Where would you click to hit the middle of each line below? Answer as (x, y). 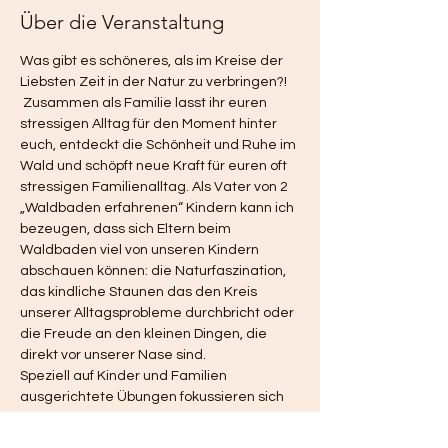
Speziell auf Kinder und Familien (125, 376)
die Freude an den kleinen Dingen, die (145, 334)
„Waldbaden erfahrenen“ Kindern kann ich (158, 208)
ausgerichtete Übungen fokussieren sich (153, 397)
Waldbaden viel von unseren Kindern (141, 250)
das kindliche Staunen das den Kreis (140, 292)
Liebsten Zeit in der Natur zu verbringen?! (155, 82)
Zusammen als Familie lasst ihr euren (145, 103)
